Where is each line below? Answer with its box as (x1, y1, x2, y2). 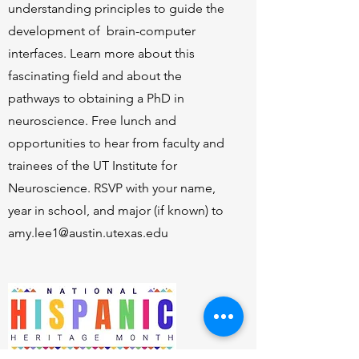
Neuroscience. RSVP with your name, (8, 180, 216, 196)
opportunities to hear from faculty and (8, 135, 224, 151)
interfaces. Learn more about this (8, 46, 195, 61)
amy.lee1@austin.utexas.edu (8, 225, 168, 240)
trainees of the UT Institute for (8, 158, 177, 173)
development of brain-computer (8, 23, 196, 38)
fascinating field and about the (8, 68, 182, 83)
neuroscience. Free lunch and (8, 113, 176, 128)
